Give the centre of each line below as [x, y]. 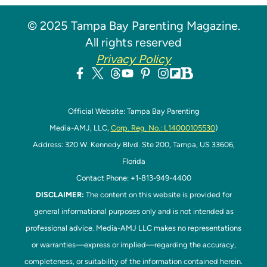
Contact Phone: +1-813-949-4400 [133, 178]
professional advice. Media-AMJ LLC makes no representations [133, 228]
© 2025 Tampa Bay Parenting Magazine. [133, 26]
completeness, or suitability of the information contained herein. [133, 261]
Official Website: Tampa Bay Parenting [133, 111]
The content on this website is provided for [158, 195]
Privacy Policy [133, 59]
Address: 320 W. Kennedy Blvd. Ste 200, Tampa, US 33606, [133, 145]
